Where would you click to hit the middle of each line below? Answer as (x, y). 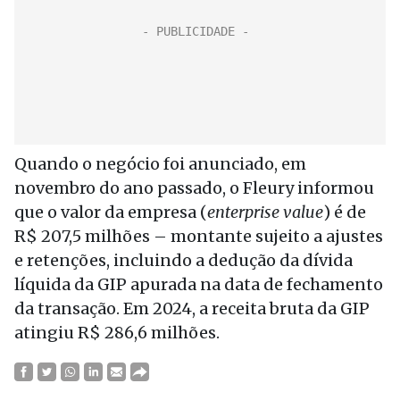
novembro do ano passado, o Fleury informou (194, 188)
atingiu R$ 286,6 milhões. (117, 333)
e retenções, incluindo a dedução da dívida (183, 260)
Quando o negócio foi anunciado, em (160, 164)
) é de (345, 212)
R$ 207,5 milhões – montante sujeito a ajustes (199, 236)
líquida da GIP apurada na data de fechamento (199, 284)
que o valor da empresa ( (111, 212)
